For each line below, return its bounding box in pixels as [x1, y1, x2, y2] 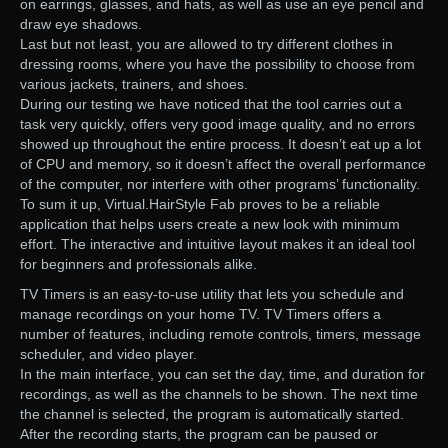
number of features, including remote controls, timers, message [20, 326, 421, 343]
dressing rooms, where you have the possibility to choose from [20, 56, 415, 73]
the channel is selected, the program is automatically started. [20, 406, 404, 423]
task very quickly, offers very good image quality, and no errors [20, 116, 415, 133]
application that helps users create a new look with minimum [20, 216, 400, 233]
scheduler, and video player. [20, 346, 197, 363]
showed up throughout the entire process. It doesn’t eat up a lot [20, 136, 421, 153]
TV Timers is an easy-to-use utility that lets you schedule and [20, 286, 404, 303]
